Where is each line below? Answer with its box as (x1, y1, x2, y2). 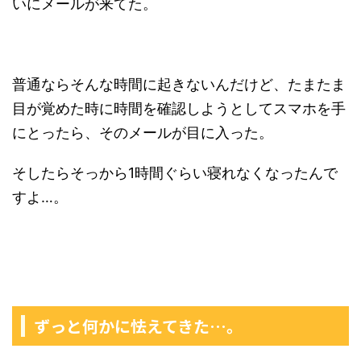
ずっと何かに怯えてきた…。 (34, 314, 243, 338)
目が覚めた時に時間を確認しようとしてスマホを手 (12, 100, 346, 117)
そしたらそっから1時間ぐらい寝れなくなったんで (12, 164, 338, 181)
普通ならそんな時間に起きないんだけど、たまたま (12, 76, 346, 93)
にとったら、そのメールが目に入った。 (12, 124, 273, 141)
